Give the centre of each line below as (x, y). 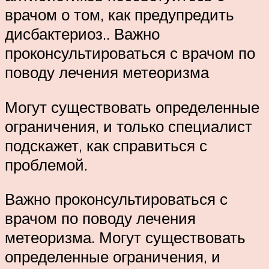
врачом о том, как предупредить (119, 15)
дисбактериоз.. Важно (82, 34)
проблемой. (46, 164)
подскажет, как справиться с (106, 145)
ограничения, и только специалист (128, 126)
